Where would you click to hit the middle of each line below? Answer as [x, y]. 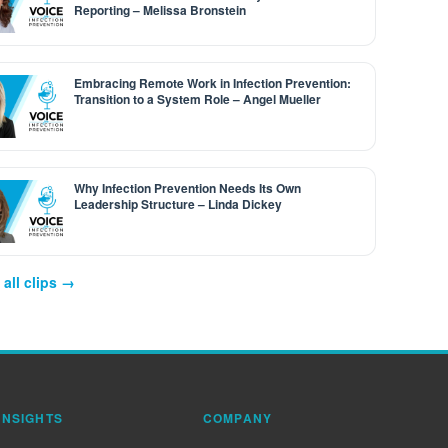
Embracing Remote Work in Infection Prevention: [213, 83]
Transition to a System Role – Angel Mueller [198, 99]
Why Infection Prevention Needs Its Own [188, 188]
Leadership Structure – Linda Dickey [178, 204]
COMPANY [237, 418]
